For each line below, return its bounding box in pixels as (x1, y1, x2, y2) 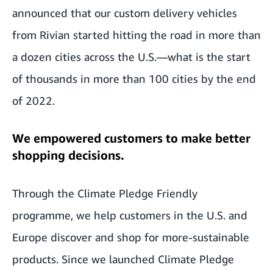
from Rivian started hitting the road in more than (12, 28, 261, 41)
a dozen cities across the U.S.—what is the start (12, 50, 250, 63)
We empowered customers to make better (12, 131, 250, 145)
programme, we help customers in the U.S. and (12, 208, 247, 222)
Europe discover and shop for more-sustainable (12, 230, 249, 244)
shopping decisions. (12, 148, 124, 162)
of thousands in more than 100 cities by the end (12, 72, 256, 85)
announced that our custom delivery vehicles (12, 6, 237, 19)
